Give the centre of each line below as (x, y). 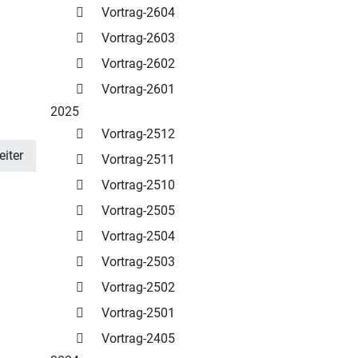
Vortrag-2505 (138, 211)
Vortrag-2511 (138, 160)
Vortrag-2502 (138, 288)
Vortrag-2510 (138, 185)
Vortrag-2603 (138, 38)
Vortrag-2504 (138, 237)
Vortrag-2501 (138, 313)
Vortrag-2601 (138, 89)
